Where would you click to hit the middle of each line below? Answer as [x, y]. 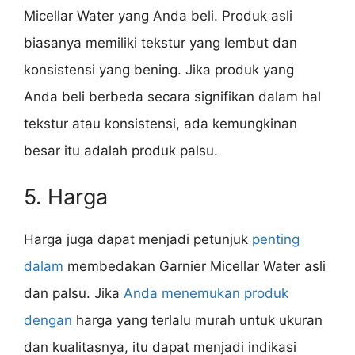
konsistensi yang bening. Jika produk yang [159, 70]
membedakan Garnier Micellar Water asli [195, 266]
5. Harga [66, 197]
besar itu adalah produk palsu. [121, 151]
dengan [48, 320]
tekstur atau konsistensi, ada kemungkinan [160, 124]
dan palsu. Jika [74, 293]
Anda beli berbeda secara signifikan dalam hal [172, 97]
